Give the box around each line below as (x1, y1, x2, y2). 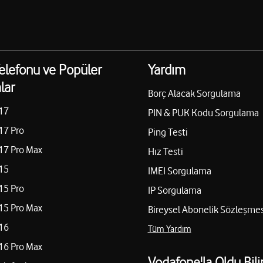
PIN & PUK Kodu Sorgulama (147, 107, 259, 119)
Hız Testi (147, 146, 183, 157)
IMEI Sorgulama (147, 165, 211, 177)
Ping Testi (147, 126, 188, 138)
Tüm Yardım (147, 224, 191, 234)
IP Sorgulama (147, 184, 201, 196)
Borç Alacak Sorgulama (147, 87, 241, 99)
